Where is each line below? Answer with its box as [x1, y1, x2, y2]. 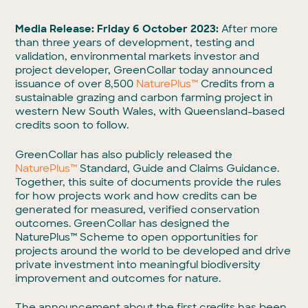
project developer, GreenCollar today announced [15, 63, 273, 77]
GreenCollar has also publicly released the [15, 147, 233, 162]
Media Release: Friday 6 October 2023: [15, 22, 222, 36]
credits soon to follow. [15, 118, 135, 132]
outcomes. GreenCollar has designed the [15, 216, 230, 230]
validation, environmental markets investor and [15, 49, 260, 63]
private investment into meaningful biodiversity [15, 257, 261, 272]
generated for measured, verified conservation [15, 202, 261, 217]
